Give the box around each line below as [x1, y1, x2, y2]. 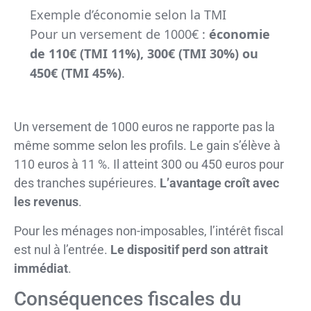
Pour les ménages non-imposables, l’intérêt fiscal [14, 223, 283, 238]
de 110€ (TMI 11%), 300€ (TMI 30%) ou [29, 44, 258, 62]
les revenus [14, 194, 78, 210]
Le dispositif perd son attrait [110, 242, 268, 257]
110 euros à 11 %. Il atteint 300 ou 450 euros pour [14, 157, 284, 172]
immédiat [14, 260, 68, 276]
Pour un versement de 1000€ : [29, 25, 209, 42]
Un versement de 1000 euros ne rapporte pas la [14, 119, 275, 135]
